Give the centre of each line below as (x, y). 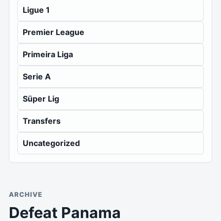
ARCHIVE (26, 194)
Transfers (42, 121)
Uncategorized (51, 143)
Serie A (37, 76)
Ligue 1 (36, 10)
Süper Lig (41, 99)
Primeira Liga (48, 54)
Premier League (54, 32)
